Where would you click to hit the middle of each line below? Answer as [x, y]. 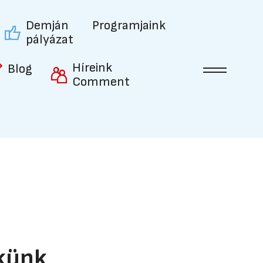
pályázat [50, 40]
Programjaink [129, 26]
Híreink [92, 68]
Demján [47, 26]
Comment [101, 82]
